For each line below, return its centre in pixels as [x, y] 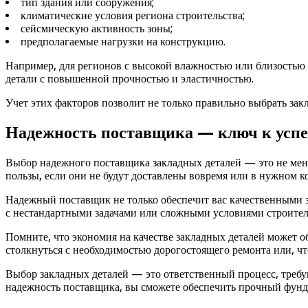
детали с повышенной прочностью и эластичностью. [130, 79]
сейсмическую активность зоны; [97, 29]
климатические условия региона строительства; [133, 16]
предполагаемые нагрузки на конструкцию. [123, 42]
